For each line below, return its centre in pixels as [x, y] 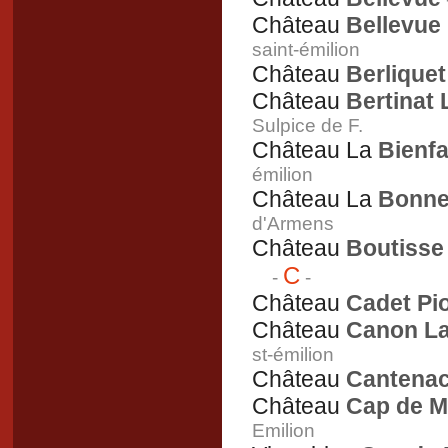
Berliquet [393, 74]
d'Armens [293, 223]
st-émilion [293, 354]
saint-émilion [306, 49]
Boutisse [392, 248]
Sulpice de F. [307, 125]
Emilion [283, 430]
